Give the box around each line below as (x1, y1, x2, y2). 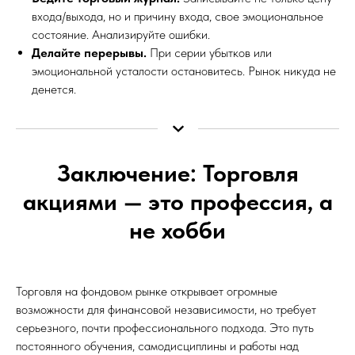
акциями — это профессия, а (22, 186, 333, 216)
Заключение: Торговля (56, 158, 299, 187)
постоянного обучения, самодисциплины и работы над (16, 338, 299, 353)
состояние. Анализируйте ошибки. (32, 26, 210, 42)
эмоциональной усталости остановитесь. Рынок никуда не (32, 63, 336, 78)
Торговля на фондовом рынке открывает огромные (16, 283, 277, 299)
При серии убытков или (147, 44, 272, 60)
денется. (32, 81, 76, 97)
